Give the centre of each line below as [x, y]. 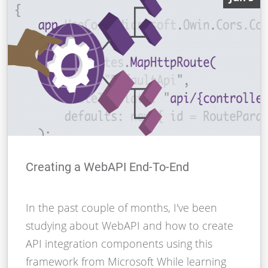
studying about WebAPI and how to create [130, 226]
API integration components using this [119, 244]
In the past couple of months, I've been [122, 208]
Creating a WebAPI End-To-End [108, 167]
